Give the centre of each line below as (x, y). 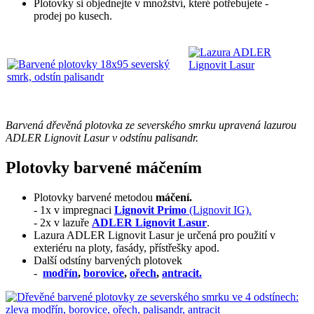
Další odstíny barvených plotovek (108, 260)
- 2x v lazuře (63, 222)
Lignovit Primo (150, 210)
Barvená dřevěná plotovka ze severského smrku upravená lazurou (151, 125)
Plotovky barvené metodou (95, 197)
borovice (104, 273)
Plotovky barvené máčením (104, 167)
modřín (60, 273)
